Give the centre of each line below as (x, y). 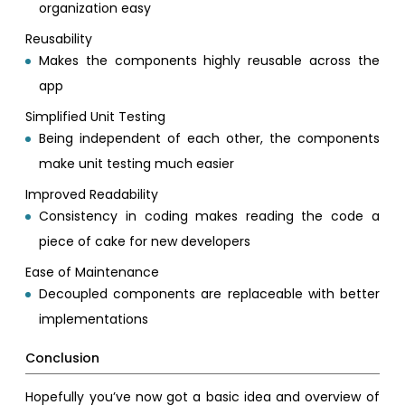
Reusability (59, 38)
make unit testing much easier (137, 163)
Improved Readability (92, 194)
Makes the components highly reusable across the (209, 60)
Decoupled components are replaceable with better (209, 293)
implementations (94, 319)
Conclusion (63, 358)
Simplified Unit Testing (96, 116)
